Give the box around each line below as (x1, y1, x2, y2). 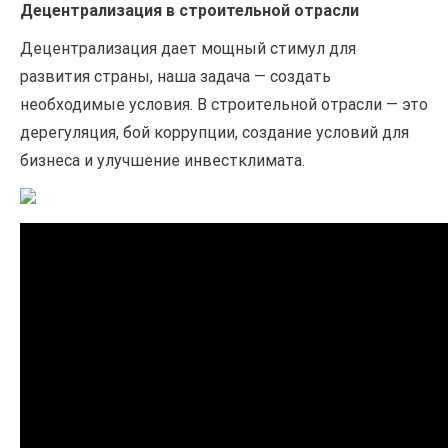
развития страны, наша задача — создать (20, 67, 331, 86)
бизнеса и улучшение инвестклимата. (20, 151, 305, 170)
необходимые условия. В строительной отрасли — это (20, 95, 428, 114)
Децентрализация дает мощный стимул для (20, 39, 356, 58)
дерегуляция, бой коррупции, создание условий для (20, 123, 409, 142)
